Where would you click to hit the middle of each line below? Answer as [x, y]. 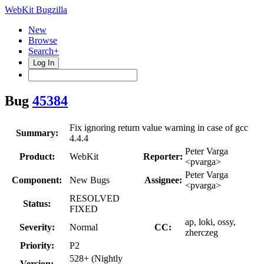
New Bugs [90, 180]
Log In [44, 63]
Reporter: [163, 156]
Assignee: [163, 180]
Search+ [44, 51]
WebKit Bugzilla [36, 10]
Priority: [37, 245]
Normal [84, 227]
